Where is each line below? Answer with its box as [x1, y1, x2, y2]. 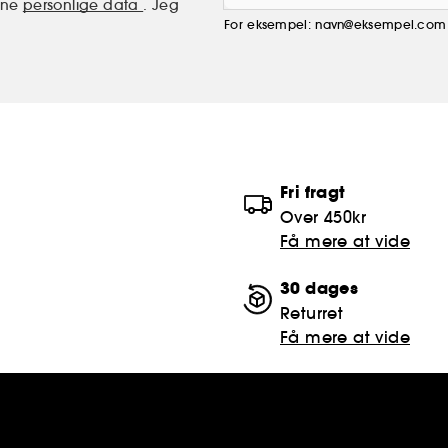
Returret [280, 302, 344, 323]
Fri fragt [280, 180, 346, 204]
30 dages [280, 276, 359, 300]
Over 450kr [280, 206, 366, 227]
